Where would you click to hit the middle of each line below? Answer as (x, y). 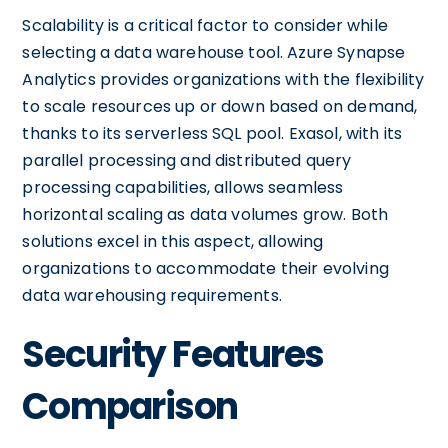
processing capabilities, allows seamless (183, 187)
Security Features (173, 354)
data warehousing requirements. (152, 295)
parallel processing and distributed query (187, 160)
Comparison (130, 406)
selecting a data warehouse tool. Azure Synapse (214, 52)
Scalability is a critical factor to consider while (205, 25)
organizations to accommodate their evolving (205, 268)
